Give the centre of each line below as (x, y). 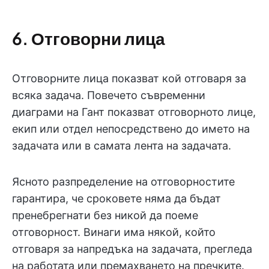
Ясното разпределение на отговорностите (123, 182)
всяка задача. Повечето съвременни (109, 95)
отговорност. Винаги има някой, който (114, 232)
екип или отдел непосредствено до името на (131, 129)
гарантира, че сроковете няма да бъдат (116, 199)
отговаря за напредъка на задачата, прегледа (132, 249)
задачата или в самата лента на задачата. (122, 146)
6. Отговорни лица (89, 38)
